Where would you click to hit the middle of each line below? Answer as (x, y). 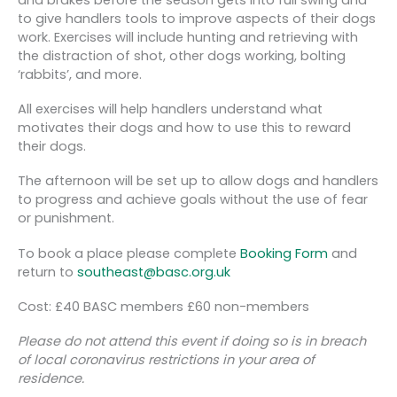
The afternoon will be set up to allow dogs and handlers (198, 181)
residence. (51, 379)
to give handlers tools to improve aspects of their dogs (197, 18)
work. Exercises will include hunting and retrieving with (188, 37)
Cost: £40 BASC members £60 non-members (163, 306)
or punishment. (66, 218)
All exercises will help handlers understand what (170, 109)
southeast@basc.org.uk (154, 272)
